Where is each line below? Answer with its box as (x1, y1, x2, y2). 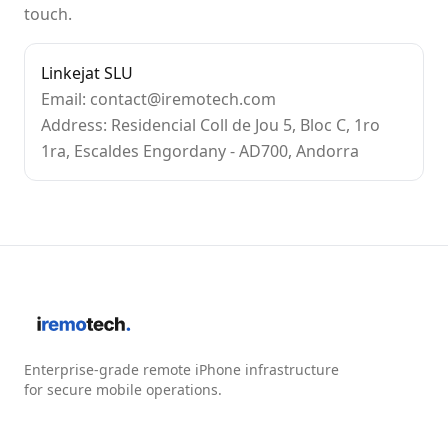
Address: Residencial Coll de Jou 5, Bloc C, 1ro (41, 114, 380, 136)
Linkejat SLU (41, 62, 133, 84)
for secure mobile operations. (24, 380, 222, 399)
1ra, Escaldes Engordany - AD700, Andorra (41, 140, 359, 162)
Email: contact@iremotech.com (41, 88, 276, 110)
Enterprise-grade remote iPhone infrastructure (24, 360, 339, 379)
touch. (24, 3, 72, 25)
